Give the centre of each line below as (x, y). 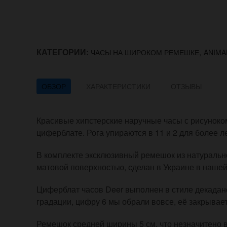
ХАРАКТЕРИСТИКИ (118, 86)
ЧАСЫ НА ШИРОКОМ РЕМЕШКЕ (145, 52)
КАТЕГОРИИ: (64, 52)
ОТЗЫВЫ (186, 86)
